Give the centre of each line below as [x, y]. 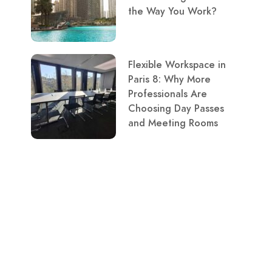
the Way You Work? [172, 12]
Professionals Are [168, 94]
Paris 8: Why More [169, 80]
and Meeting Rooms [173, 123]
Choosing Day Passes [176, 109]
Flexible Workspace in [177, 65]
